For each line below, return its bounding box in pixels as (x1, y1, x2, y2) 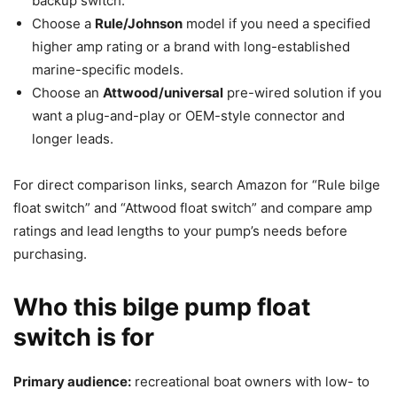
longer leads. (32, 129, 113, 147)
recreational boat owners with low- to (131, 372, 370, 390)
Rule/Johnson (95, 14, 183, 32)
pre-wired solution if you (223, 83, 382, 101)
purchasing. (13, 245, 87, 262)
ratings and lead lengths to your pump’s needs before (13, 222, 347, 239)
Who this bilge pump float (13, 292, 310, 322)
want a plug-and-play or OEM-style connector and (32, 106, 345, 124)
